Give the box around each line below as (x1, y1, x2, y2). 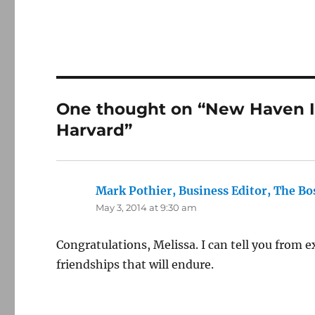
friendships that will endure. (56, 257, 214, 271)
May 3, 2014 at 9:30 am (96, 201, 198, 213)
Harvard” (56, 120, 133, 140)
